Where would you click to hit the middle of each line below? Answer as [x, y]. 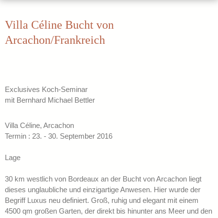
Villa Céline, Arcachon [39, 126]
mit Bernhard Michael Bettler [50, 100]
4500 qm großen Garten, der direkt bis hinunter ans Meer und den [109, 211]
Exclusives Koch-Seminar [46, 90]
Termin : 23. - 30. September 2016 [59, 136]
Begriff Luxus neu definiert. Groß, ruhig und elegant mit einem [102, 200]
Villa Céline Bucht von [59, 25]
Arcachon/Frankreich [55, 40]
